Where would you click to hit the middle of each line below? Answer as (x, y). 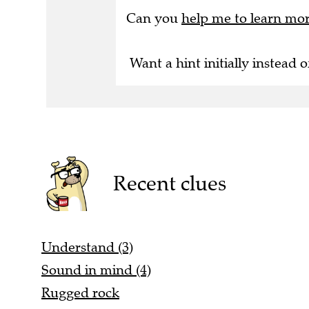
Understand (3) (87, 247)
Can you (154, 18)
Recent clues (169, 183)
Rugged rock (80, 292)
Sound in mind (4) (96, 270)
